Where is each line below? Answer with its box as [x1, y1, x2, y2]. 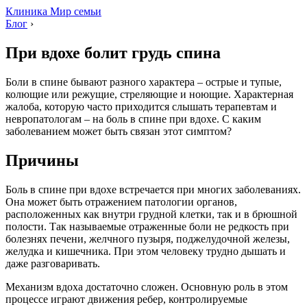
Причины [5, 151, 79, 169]
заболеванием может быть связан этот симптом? [5, 125, 232, 137]
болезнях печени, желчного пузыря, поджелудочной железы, [5, 232, 290, 245]
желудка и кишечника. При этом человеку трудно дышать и [5, 245, 286, 257]
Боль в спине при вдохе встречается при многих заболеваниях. [5, 183, 301, 195]
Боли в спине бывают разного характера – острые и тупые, [5, 75, 282, 88]
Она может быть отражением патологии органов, [5, 195, 237, 208]
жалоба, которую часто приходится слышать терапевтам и [5, 100, 277, 112]
